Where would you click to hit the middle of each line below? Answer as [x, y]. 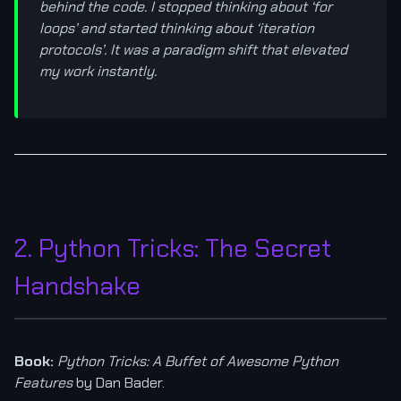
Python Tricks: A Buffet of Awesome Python [198, 361]
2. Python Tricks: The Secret [173, 248]
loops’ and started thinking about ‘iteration [177, 28]
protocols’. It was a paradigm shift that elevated [193, 49]
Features [43, 382]
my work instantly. [98, 71]
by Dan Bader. [119, 382]
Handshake [77, 286]
